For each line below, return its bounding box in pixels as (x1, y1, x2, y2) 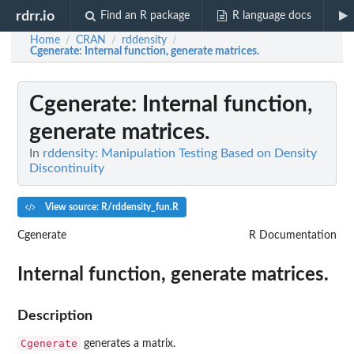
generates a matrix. (81, 337, 175, 349)
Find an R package (100, 10, 190, 21)
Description (17, 308, 92, 322)
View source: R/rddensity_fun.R (42, 201, 179, 212)
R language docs (232, 10, 311, 21)
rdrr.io (16, 9, 55, 23)
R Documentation (249, 229, 337, 241)
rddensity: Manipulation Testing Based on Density (43, 147, 317, 160)
